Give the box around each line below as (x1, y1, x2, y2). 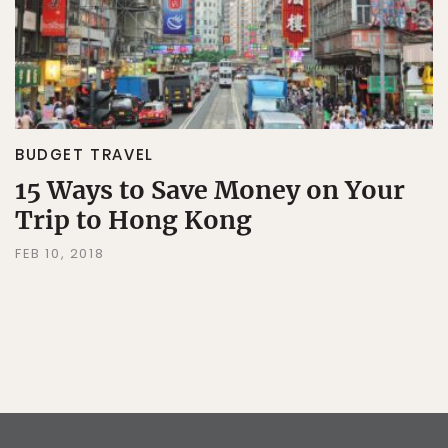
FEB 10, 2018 (15, 243, 105, 263)
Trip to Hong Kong (15, 203, 252, 236)
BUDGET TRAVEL (15, 143, 154, 165)
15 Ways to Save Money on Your (15, 173, 405, 206)
